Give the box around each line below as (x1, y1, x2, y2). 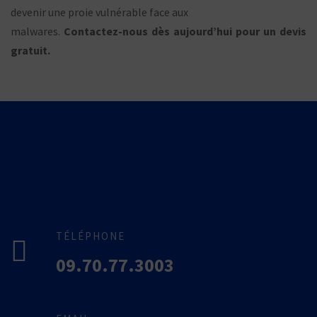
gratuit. (11, 42, 50, 57)
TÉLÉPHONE (56, 229, 125, 243)
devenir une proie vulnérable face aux (11, 4, 188, 19)
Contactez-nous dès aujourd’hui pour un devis (64, 23, 306, 38)
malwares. (11, 23, 64, 38)
